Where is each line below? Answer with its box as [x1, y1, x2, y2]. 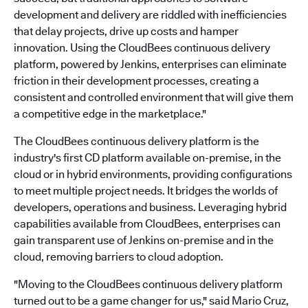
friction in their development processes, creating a [14, 74, 259, 87]
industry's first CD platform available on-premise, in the [14, 151, 281, 164]
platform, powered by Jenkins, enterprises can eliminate [14, 58, 287, 71]
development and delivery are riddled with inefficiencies [14, 8, 287, 21]
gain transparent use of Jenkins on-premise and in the [14, 234, 274, 247]
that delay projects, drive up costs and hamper [14, 25, 239, 38]
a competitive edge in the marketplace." [14, 107, 206, 120]
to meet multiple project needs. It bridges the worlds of [14, 184, 278, 197]
